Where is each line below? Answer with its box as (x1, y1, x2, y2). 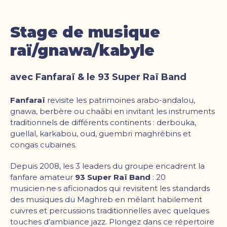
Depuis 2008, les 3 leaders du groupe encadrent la (10, 161, 205, 171)
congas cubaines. (10, 139, 77, 149)
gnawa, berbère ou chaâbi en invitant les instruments (10, 106, 215, 116)
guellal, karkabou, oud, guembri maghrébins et (10, 128, 191, 138)
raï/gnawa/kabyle (10, 41, 155, 60)
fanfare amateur (10, 172, 75, 182)
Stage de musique (10, 22, 160, 42)
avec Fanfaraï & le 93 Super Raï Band (10, 71, 186, 83)
